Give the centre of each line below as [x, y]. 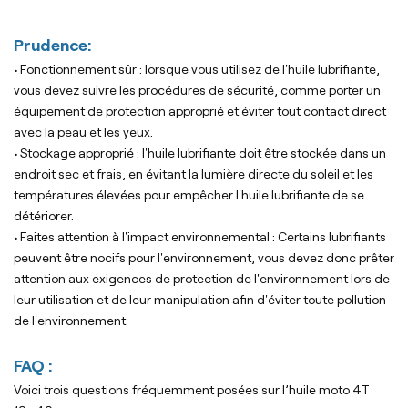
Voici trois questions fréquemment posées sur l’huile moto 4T [192, 390]
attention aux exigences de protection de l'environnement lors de [202, 279]
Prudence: [52, 46]
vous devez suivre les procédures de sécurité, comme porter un [197, 91]
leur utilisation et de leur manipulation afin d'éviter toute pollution [200, 300]
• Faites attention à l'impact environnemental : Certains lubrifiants [200, 237]
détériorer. [44, 216]
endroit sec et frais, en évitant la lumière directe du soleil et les [194, 174]
